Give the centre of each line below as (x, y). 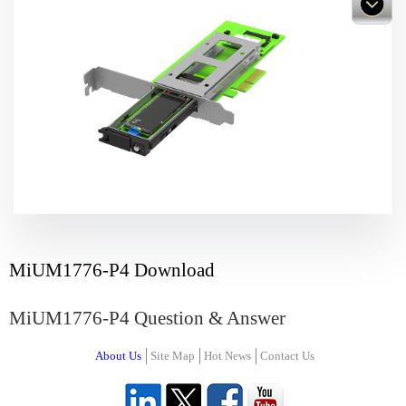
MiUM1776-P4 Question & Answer (147, 318)
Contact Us (287, 355)
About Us (118, 355)
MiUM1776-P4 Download (112, 270)
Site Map (172, 355)
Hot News (227, 355)
